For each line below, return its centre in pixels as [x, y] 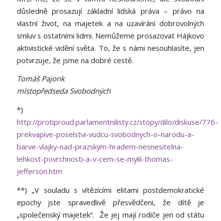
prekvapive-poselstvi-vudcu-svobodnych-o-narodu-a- [105, 134]
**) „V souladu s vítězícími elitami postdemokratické [110, 190]
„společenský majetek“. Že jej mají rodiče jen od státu [110, 214]
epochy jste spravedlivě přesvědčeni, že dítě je [110, 202]
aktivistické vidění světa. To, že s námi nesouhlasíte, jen [110, 48]
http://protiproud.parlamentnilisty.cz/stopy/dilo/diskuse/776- [117, 122]
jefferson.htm [39, 171]
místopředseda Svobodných [64, 91]
